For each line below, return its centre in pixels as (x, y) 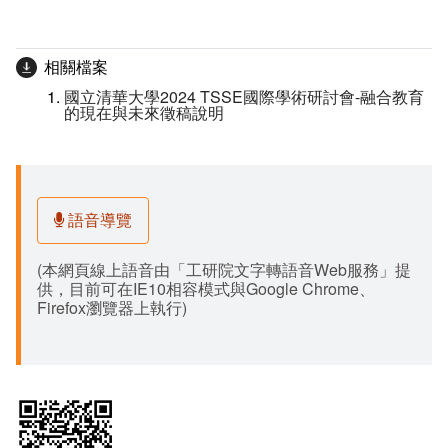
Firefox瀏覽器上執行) (112, 307)
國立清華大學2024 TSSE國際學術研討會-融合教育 (244, 97)
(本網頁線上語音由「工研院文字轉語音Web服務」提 (224, 269)
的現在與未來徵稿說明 (144, 113)
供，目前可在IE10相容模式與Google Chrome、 (206, 288)
